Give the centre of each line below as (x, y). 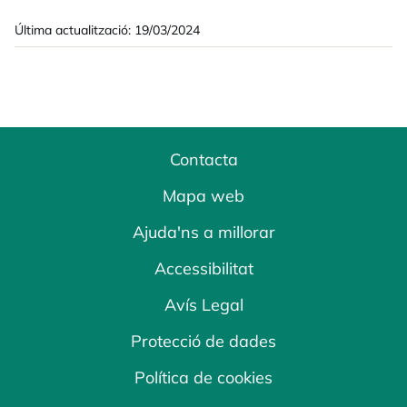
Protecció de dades (203, 341)
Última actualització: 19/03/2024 (107, 30)
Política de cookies (203, 377)
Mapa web (203, 196)
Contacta (203, 159)
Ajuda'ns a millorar (203, 232)
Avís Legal (203, 305)
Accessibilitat (203, 268)
